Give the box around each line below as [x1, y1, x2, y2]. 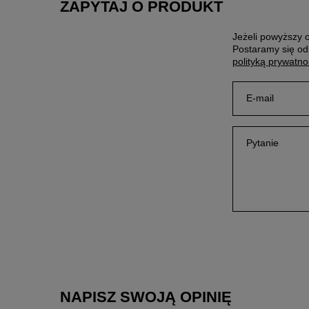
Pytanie [246, 137, 279, 148]
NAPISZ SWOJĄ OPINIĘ [60, 288, 232, 306]
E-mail [246, 92, 274, 103]
